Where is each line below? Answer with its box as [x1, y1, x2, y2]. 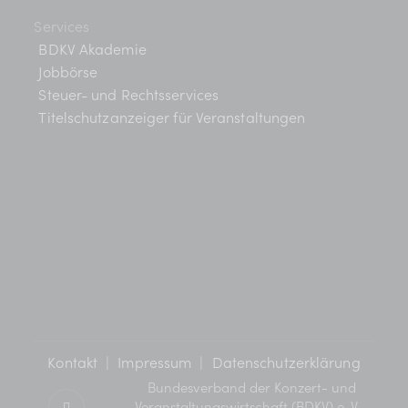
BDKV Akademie [38, 37, 147, 58]
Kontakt [47, 351, 98, 372]
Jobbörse [38, 60, 98, 81]
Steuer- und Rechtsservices [38, 83, 219, 104]
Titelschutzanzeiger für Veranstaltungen [38, 106, 306, 127]
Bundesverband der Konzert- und [147, 377, 356, 397]
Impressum [117, 351, 192, 372]
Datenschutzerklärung [211, 351, 361, 372]
